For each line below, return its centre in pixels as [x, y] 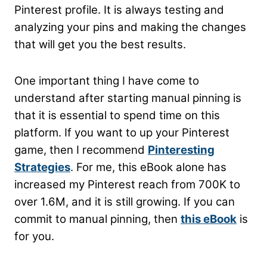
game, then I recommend [81, 150]
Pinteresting [181, 150]
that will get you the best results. [100, 45]
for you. [34, 237]
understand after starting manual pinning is [128, 98]
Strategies [42, 167]
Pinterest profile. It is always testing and [119, 10]
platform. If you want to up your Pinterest [122, 133]
